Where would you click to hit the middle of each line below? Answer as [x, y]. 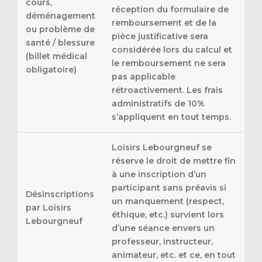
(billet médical [56, 56]
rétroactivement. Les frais [167, 90]
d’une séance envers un [163, 228]
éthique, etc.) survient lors [168, 215]
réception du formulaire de [170, 10]
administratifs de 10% [158, 104]
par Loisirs [49, 208]
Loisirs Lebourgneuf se [162, 148]
